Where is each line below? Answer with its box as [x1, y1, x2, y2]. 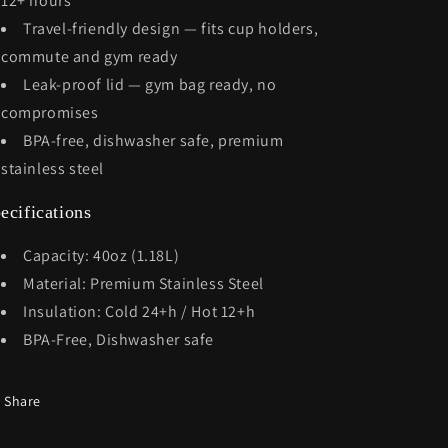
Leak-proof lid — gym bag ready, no [23, 74, 277, 95]
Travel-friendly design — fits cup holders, [23, 18, 319, 39]
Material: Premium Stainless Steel [23, 273, 264, 294]
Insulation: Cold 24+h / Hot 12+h [23, 301, 256, 322]
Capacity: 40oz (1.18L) [23, 245, 180, 266]
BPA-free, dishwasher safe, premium [23, 130, 284, 151]
